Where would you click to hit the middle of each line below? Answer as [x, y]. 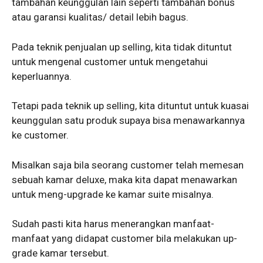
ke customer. [40, 135]
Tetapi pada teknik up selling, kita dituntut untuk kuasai [130, 106]
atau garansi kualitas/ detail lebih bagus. [100, 17]
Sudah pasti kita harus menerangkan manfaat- [113, 224]
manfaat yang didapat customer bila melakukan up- [124, 239]
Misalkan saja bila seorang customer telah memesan [128, 165]
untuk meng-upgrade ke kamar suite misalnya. [113, 194]
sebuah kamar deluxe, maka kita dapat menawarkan [124, 179]
